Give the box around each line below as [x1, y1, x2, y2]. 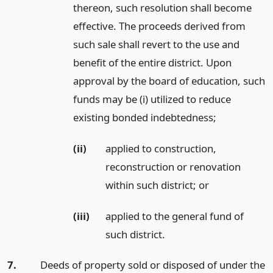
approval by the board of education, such [73, 73, 265, 88]
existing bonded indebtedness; [73, 110, 216, 124]
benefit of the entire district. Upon [73, 55, 232, 69]
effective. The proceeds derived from [73, 18, 246, 33]
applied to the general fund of [105, 208, 244, 223]
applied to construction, [105, 141, 217, 155]
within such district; [105, 177, 199, 192]
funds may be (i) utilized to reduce [73, 91, 231, 106]
